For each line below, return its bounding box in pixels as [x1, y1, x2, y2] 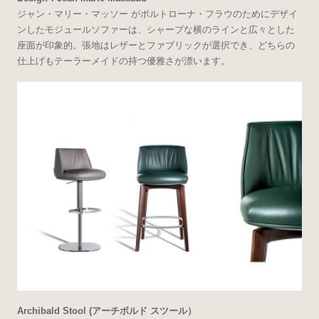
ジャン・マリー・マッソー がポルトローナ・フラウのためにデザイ [16, 9, 298, 20]
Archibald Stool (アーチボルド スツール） [16, 305, 197, 316]
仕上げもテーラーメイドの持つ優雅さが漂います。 [16, 56, 230, 67]
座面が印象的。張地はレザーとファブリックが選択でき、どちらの [16, 40, 295, 51]
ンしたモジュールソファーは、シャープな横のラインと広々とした [16, 24, 295, 36]
